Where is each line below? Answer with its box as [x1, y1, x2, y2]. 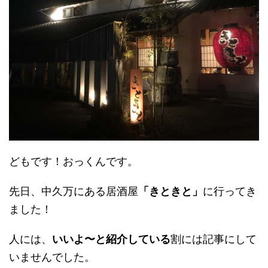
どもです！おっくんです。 [9, 154, 138, 167]
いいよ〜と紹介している [52, 232, 170, 245]
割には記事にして [170, 232, 257, 245]
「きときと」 [138, 184, 203, 197]
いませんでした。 [9, 250, 95, 263]
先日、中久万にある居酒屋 [9, 184, 138, 197]
